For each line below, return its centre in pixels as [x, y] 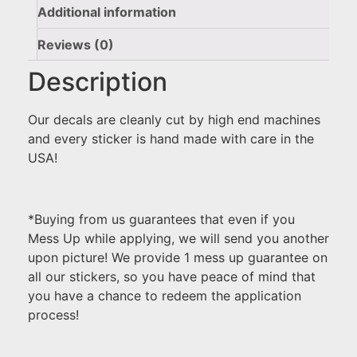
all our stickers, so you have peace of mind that [172, 277]
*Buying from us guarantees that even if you [161, 220]
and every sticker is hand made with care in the [171, 139]
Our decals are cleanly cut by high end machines [174, 120]
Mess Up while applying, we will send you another [178, 239]
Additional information [107, 12]
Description [98, 82]
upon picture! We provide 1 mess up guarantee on [178, 258]
